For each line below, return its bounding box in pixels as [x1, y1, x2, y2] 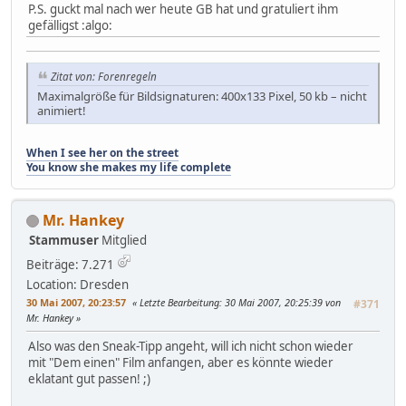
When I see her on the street [26, 144, 179, 160]
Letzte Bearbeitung [140, 295, 219, 309]
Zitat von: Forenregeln [51, 68, 157, 83]
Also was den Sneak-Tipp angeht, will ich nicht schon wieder [28, 337, 353, 354]
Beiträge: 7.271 [26, 256, 114, 273]
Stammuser [29, 231, 99, 248]
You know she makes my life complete [26, 159, 231, 175]
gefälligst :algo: [28, 16, 112, 34]
